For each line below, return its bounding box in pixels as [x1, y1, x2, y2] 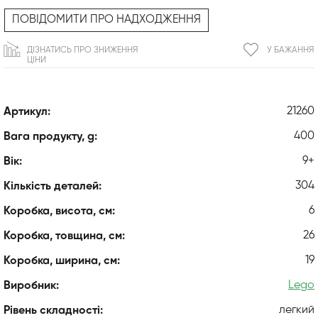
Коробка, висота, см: [4, 205, 115, 217]
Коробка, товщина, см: [4, 230, 125, 242]
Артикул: [4, 106, 50, 118]
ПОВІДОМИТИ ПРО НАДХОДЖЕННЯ [12, 13, 201, 26]
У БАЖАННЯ [267, 45, 314, 55]
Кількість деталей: [4, 180, 102, 192]
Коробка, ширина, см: [4, 255, 120, 267]
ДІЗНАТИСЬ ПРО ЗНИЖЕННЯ [27, 45, 138, 55]
